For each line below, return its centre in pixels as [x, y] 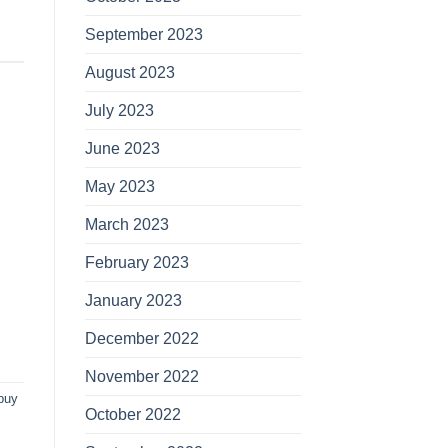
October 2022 [132, 414]
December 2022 [141, 338]
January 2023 [133, 300]
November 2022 [141, 376]
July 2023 [119, 110]
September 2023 [143, 34]
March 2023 [126, 224]
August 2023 [129, 72]
